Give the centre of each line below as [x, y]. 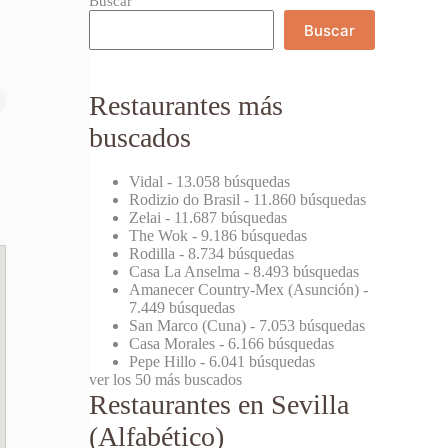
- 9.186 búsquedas [248, 235]
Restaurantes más [186, 105]
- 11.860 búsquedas [303, 199]
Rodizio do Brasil [185, 199]
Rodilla [152, 253]
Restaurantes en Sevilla [219, 404]
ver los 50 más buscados [166, 379]
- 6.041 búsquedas [256, 361]
